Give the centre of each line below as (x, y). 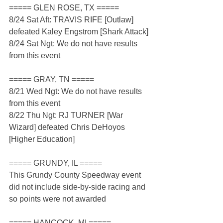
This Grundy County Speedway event (76, 175)
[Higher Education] (42, 139)
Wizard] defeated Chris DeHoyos (68, 127)
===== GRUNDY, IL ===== (56, 163)
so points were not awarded (57, 199)
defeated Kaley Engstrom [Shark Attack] (79, 32)
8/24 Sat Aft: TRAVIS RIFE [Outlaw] (72, 20)
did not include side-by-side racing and (78, 187)
